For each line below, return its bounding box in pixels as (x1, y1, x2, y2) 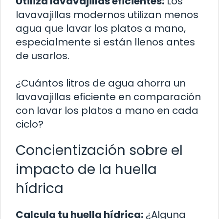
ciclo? (16, 117, 44, 131)
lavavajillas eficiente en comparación (16, 89, 201, 104)
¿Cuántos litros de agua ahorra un (16, 76, 186, 90)
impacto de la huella (16, 159, 157, 179)
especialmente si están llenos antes (16, 35, 195, 49)
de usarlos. (16, 48, 69, 63)
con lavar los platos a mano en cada (16, 103, 198, 117)
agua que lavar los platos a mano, (16, 21, 186, 35)
